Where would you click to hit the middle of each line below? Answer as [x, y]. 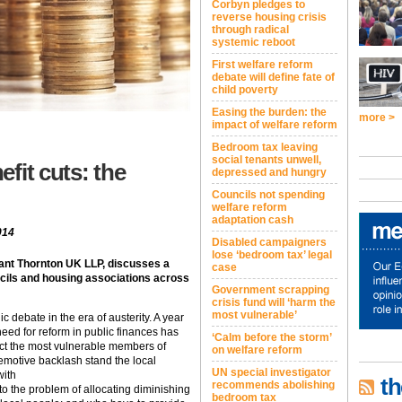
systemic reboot [253, 42]
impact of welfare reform [275, 125]
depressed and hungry [269, 172]
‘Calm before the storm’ [272, 337]
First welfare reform [262, 65]
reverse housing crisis [269, 17]
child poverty [245, 90]
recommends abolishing [273, 385]
